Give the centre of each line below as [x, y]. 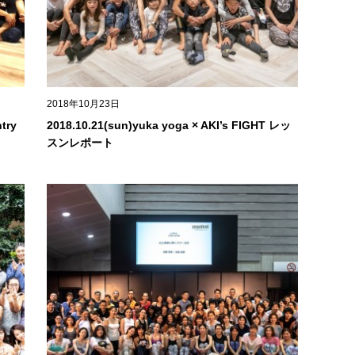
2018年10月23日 [83, 104]
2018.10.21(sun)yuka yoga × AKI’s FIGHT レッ [168, 126]
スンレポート [80, 143]
